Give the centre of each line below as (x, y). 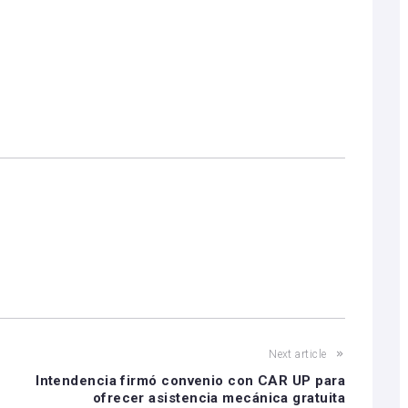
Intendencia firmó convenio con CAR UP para (190, 381)
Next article (298, 354)
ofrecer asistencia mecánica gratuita (219, 398)
